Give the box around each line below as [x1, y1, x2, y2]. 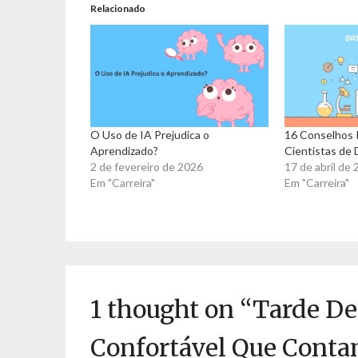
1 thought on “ [90, 294, 253, 325]
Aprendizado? [90, 143, 159, 157]
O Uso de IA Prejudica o [90, 127, 210, 141]
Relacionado [90, 2, 146, 15]
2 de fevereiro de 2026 [90, 159, 204, 173]
